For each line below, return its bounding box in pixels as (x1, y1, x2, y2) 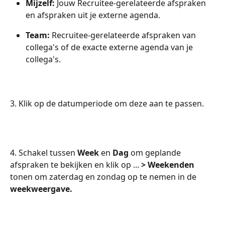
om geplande (129, 147, 183, 158)
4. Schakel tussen (10, 147, 77, 158)
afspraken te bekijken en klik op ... (10, 159, 141, 170)
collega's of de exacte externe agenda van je (26, 41, 195, 53)
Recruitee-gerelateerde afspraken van (52, 29, 198, 41)
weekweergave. (10, 183, 72, 194)
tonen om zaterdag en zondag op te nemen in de (10, 171, 198, 182)
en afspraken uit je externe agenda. (26, 9, 160, 21)
